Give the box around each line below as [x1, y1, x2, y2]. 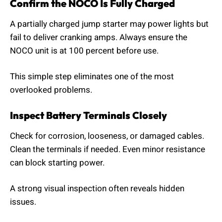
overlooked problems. [10, 84, 92, 97]
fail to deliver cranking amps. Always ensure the [10, 31, 187, 44]
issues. [10, 196, 36, 209]
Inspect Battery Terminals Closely [10, 109, 167, 121]
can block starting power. [10, 156, 105, 169]
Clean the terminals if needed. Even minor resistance [10, 143, 205, 156]
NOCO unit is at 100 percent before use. [10, 44, 159, 57]
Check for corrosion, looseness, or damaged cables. [10, 129, 204, 142]
